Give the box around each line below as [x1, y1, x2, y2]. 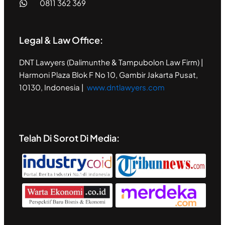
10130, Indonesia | [19, 82, 87, 92]
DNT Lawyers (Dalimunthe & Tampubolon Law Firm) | [19, 57, 203, 67]
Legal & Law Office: [19, 34, 103, 46]
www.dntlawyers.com [86, 82, 165, 92]
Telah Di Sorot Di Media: [19, 132, 120, 144]
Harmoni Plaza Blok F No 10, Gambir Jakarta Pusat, [19, 70, 198, 80]
